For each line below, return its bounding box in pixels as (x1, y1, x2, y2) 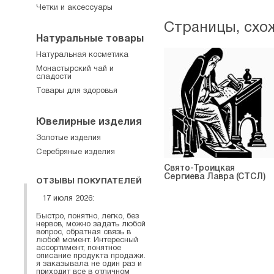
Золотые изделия (36, 135, 101, 142)
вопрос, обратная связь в (36, 228, 131, 236)
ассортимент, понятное (36, 244, 121, 252)
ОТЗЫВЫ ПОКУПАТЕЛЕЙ (36, 178, 142, 185)
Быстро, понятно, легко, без (36, 212, 139, 220)
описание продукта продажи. (36, 252, 146, 260)
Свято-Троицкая (164, 165, 235, 172)
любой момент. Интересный (36, 236, 138, 244)
